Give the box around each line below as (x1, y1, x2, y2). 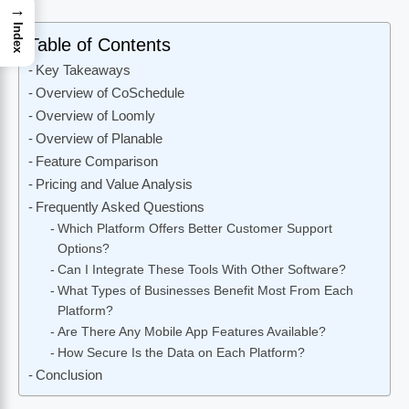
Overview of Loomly (36, 108, 156, 124)
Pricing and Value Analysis (36, 176, 194, 193)
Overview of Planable (36, 131, 163, 147)
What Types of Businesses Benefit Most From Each (57, 284, 353, 299)
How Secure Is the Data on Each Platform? (57, 346, 305, 361)
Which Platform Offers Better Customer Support (57, 222, 332, 236)
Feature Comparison (36, 153, 159, 170)
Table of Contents (28, 35, 171, 56)
